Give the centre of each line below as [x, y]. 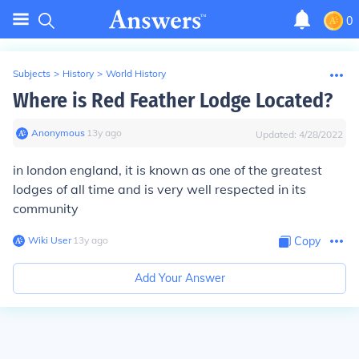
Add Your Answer [179, 278]
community [46, 208]
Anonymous [58, 133]
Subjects [32, 73]
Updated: [277, 134]
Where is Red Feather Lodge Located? [173, 101]
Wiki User [50, 240]
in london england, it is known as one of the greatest [167, 170]
